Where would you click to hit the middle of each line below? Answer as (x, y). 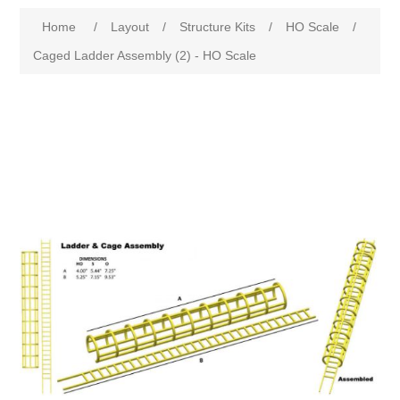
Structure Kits (218, 27)
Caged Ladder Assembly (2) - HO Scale (145, 56)
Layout (130, 27)
